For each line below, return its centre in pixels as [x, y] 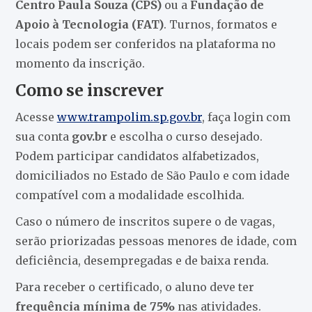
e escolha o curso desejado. [185, 136]
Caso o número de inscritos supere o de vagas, [145, 221]
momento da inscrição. [80, 63]
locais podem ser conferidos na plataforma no [145, 44]
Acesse [36, 117]
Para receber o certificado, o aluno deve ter [134, 287]
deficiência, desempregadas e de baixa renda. [142, 260]
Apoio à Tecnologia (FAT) [89, 24]
